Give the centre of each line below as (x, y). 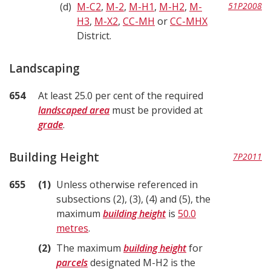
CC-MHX (189, 21)
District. (94, 36)
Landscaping (44, 68)
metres (72, 228)
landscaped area (74, 110)
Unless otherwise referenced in (127, 184)
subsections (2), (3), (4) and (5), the (133, 199)
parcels (72, 263)
